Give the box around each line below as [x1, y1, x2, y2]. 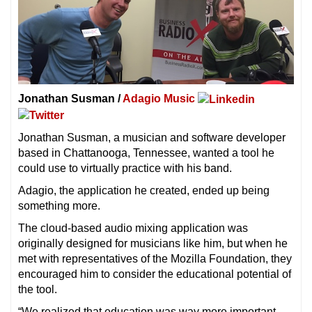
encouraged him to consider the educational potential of [18, 267, 291, 280]
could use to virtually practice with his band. [18, 162, 232, 174]
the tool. [18, 283, 57, 295]
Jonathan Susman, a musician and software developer [18, 131, 286, 143]
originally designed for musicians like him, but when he [18, 237, 288, 249]
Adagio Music [123, 93, 195, 105]
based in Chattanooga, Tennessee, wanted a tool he [18, 146, 274, 159]
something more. [18, 199, 100, 212]
